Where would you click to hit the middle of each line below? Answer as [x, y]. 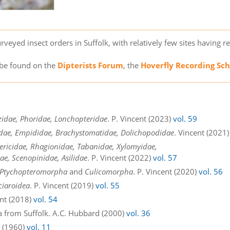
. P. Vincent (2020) [166, 171]
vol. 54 [46, 199]
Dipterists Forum [91, 65]
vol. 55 [108, 185]
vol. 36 [139, 213]
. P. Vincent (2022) [120, 157]
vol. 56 [211, 171]
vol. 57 [165, 157]
